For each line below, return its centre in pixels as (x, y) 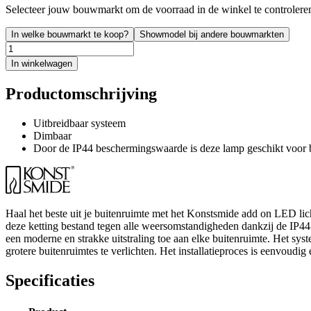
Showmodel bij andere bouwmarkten (212, 34)
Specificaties (50, 280)
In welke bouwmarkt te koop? (70, 34)
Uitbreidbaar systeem (79, 123)
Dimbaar (52, 135)
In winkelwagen (42, 63)
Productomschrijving (81, 93)
